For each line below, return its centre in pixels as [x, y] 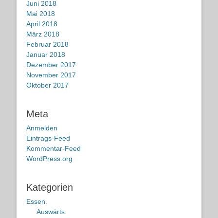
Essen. [37, 202]
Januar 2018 [46, 55]
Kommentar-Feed [54, 149]
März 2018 [43, 34]
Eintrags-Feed [48, 138]
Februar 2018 [47, 45]
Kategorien [50, 188]
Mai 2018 [41, 14]
